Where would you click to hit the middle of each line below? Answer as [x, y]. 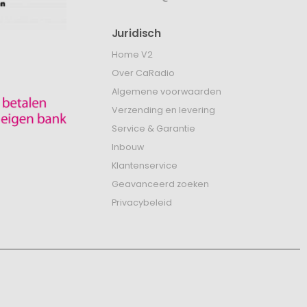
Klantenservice [144, 166]
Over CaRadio [143, 73]
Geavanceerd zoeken [160, 184]
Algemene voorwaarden [166, 92]
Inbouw [127, 147]
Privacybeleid [142, 203]
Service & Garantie [153, 129]
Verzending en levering [163, 110]
